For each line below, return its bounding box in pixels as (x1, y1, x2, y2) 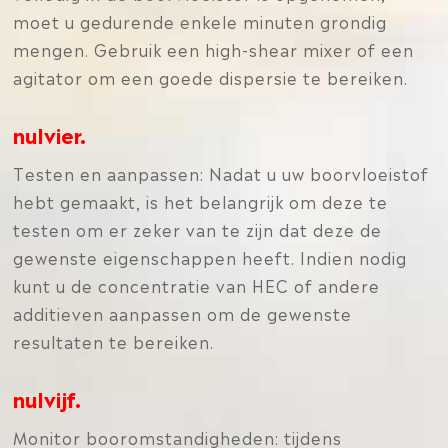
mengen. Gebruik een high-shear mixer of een (13, 37, 415, 61)
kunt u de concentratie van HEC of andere (13, 273, 381, 297)
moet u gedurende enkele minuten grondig (13, 9, 388, 33)
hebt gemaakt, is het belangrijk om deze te (13, 189, 389, 213)
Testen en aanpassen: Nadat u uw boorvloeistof (13, 161, 430, 185)
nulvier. (13, 119, 87, 149)
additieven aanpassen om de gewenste (13, 301, 353, 325)
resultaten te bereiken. (13, 329, 215, 353)
